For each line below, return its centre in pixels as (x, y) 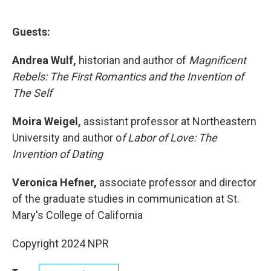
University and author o (67, 138)
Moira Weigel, (48, 122)
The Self (32, 93)
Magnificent (217, 60)
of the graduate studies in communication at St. (126, 199)
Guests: (31, 32)
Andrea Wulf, (44, 60)
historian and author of (132, 60)
